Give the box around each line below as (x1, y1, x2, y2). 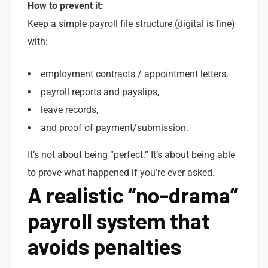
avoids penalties (28, 233, 181, 259)
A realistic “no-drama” (28, 181, 238, 208)
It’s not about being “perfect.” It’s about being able (28, 148, 235, 160)
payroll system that (28, 207, 210, 233)
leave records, (41, 103, 98, 115)
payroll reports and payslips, (41, 86, 159, 98)
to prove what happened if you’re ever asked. (28, 166, 215, 178)
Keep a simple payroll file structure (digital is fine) (28, 17, 235, 29)
